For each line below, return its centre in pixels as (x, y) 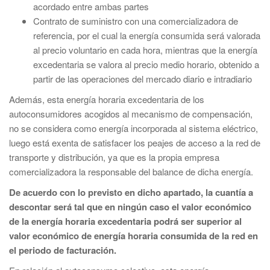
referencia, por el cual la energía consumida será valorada (147, 35)
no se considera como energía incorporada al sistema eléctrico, (133, 128)
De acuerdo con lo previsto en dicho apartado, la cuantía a (131, 192)
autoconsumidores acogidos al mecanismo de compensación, (131, 114)
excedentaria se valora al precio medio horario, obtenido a (146, 64)
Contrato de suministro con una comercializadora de (136, 21)
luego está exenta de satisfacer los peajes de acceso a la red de (135, 143)
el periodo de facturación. (63, 250)
